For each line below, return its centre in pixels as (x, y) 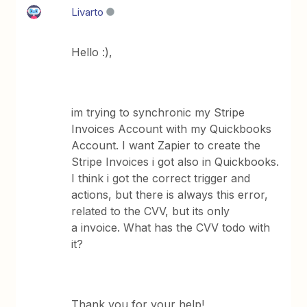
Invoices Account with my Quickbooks (172, 129)
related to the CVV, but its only (151, 211)
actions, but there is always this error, (170, 195)
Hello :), (92, 52)
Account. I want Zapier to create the (166, 145)
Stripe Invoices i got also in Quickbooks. (175, 162)
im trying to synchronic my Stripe (158, 112)
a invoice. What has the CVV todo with (171, 228)
